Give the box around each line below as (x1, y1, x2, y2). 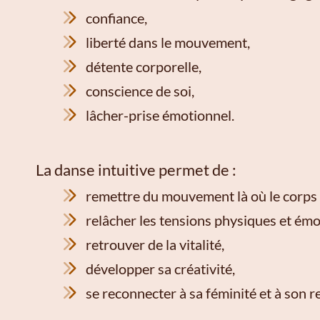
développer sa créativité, (86, 260, 235, 278)
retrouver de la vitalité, (86, 236, 224, 254)
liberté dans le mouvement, (86, 34, 250, 51)
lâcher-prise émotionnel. (86, 106, 234, 124)
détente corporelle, (86, 58, 201, 76)
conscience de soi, (86, 82, 194, 100)
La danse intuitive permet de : (36, 160, 236, 180)
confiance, (86, 9, 147, 27)
